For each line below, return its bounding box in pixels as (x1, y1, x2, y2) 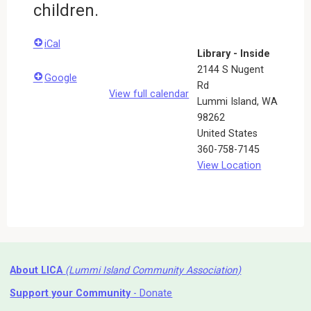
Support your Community (10, 287, 131, 299)
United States (197, 127, 258, 140)
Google (44, 72, 77, 84)
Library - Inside (197, 47, 271, 60)
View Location (197, 159, 262, 171)
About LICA (10, 264, 66, 277)
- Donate (131, 287, 173, 299)
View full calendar (109, 87, 190, 100)
